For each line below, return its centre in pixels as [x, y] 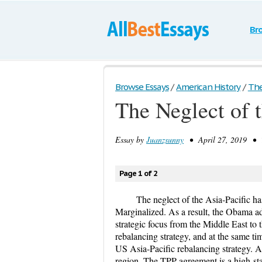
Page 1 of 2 [138, 173]
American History [208, 87]
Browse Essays [142, 87]
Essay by [131, 139]
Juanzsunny [165, 139]
